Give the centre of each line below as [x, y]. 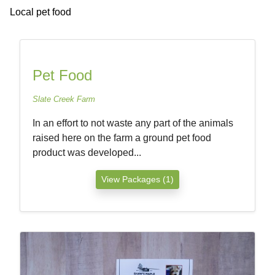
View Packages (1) [137, 179]
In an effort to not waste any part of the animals [133, 123]
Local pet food [41, 12]
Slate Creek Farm [64, 99]
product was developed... [87, 153]
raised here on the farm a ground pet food [122, 138]
